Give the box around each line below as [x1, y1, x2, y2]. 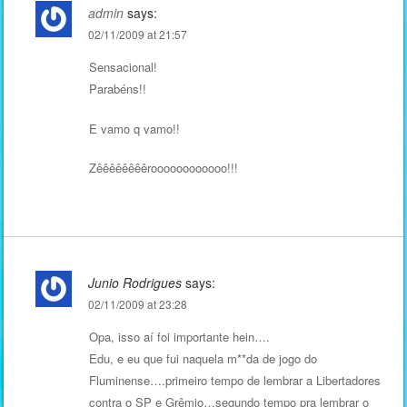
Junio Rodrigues [87, 273, 182, 293]
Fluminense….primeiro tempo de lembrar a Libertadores [88, 372, 381, 390]
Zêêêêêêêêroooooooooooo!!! [88, 159, 238, 177]
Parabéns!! [88, 80, 146, 98]
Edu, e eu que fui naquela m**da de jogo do [88, 350, 317, 368]
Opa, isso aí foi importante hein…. [88, 328, 270, 346]
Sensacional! [88, 58, 157, 76]
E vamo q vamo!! [88, 119, 180, 137]
